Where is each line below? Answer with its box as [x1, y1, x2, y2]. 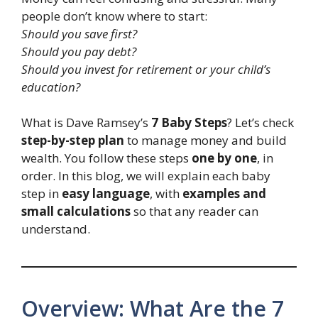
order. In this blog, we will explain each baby [21, 168, 270, 185]
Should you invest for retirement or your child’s [21, 60, 270, 77]
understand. [21, 221, 90, 238]
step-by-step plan [21, 132, 124, 149]
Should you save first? [21, 25, 137, 42]
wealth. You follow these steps [21, 150, 192, 167]
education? [21, 78, 80, 95]
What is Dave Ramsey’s [21, 114, 151, 131]
